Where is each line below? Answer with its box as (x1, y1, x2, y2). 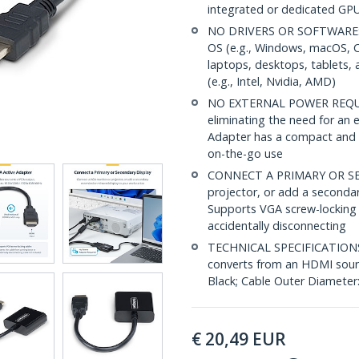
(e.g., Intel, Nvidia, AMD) (208, 74, 336, 89)
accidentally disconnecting (208, 218, 346, 233)
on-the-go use (208, 146, 283, 161)
